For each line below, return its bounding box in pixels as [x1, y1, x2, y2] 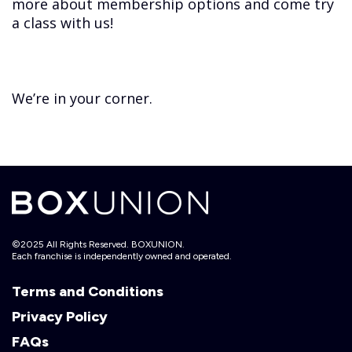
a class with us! [12, 13, 114, 32]
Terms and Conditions [12, 283, 163, 301]
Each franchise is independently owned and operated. [12, 251, 233, 262]
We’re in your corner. [12, 89, 153, 108]
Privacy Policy [12, 308, 108, 326]
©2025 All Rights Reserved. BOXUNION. [12, 239, 185, 251]
